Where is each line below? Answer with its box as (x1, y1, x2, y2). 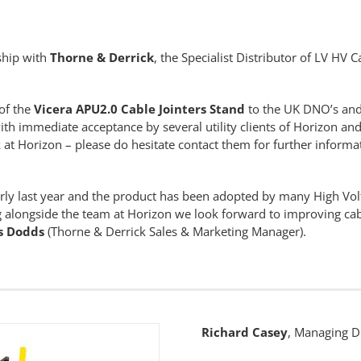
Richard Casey (201, 324, 288, 341)
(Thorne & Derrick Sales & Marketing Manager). (44, 223, 306, 240)
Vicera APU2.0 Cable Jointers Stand (33, 101, 248, 118)
